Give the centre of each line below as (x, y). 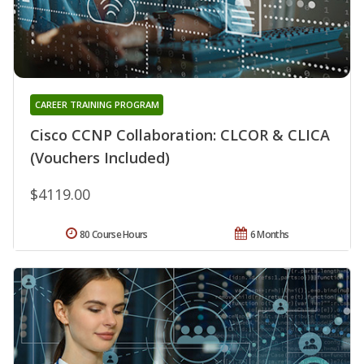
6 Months (269, 234)
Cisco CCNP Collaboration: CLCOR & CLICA (180, 134)
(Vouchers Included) (100, 157)
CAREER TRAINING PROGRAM (97, 104)
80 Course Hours (114, 234)
